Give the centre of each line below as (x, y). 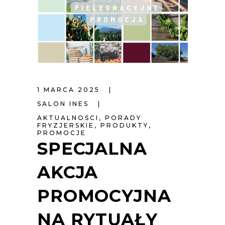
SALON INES (65, 103)
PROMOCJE (62, 133)
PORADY (123, 118)
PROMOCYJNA (104, 196)
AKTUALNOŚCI (68, 118)
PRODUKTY (125, 125)
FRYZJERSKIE (66, 125)
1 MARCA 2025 (70, 89)
